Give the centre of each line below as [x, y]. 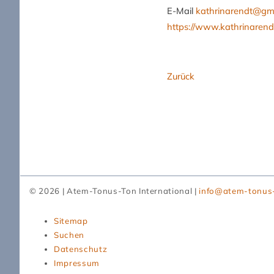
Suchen [69, 235]
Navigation [52, 213]
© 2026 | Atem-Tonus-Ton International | [114, 191]
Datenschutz [81, 249]
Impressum [77, 263]
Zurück [181, 76]
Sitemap [71, 221]
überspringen [56, 227]
